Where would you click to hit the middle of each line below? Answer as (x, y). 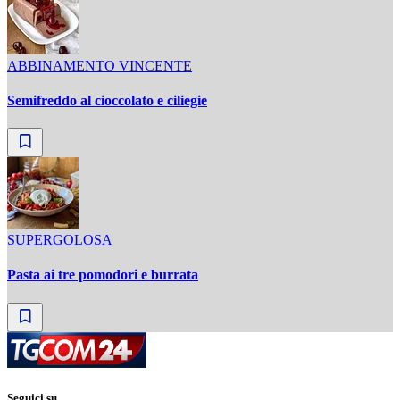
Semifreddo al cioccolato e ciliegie (107, 100)
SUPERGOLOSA (60, 240)
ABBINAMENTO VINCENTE (100, 65)
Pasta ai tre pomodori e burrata (103, 275)
